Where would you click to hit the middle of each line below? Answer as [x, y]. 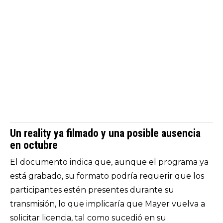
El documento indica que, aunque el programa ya [109, 162]
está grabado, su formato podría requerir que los [107, 176]
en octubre [34, 145]
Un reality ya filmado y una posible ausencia [105, 133]
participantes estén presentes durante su [92, 190]
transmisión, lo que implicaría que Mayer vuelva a [108, 204]
